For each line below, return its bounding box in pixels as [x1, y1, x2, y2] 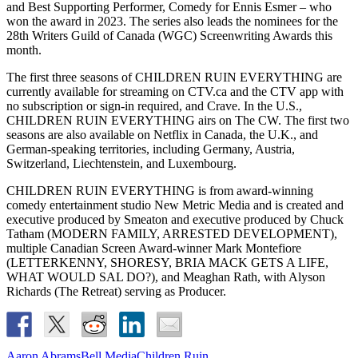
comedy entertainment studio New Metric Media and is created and [6, 197, 344, 212]
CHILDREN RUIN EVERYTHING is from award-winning [6, 183, 313, 197]
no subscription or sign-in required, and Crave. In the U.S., [6, 98, 302, 113]
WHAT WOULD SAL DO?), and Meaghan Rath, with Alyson [6, 269, 325, 284]
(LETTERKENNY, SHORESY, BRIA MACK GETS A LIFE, [6, 255, 328, 269]
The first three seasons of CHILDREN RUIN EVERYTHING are [6, 70, 342, 84]
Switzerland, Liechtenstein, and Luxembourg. [6, 156, 237, 170]
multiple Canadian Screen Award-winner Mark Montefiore [6, 241, 301, 255]
